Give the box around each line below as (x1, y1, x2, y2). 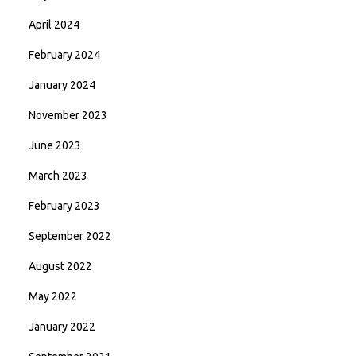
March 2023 (29, 169, 87, 182)
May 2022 (29, 290, 77, 303)
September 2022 (29, 230, 111, 242)
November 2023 (29, 109, 107, 122)
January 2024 (29, 79, 95, 91)
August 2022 (29, 260, 92, 273)
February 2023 (29, 199, 100, 212)
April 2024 (29, 18, 79, 31)
